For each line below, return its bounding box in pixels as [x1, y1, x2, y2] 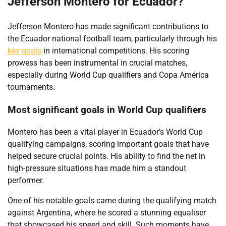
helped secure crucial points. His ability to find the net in [8, 151, 205, 161]
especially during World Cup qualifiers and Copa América [8, 70, 209, 80]
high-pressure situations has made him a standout [8, 163, 186, 174]
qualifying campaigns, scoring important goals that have [8, 139, 209, 149]
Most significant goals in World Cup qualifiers [8, 104, 206, 116]
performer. [8, 176, 44, 186]
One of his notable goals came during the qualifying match [8, 196, 216, 206]
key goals [8, 45, 41, 55]
